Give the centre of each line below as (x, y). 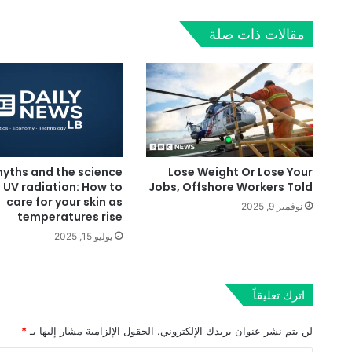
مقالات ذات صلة (257, 35)
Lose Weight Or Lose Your (241, 172)
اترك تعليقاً (279, 295)
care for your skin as (64, 202)
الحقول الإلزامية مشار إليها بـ (91, 331)
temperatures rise (70, 217)
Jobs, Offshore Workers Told (231, 187)
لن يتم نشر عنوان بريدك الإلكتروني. (235, 331)
